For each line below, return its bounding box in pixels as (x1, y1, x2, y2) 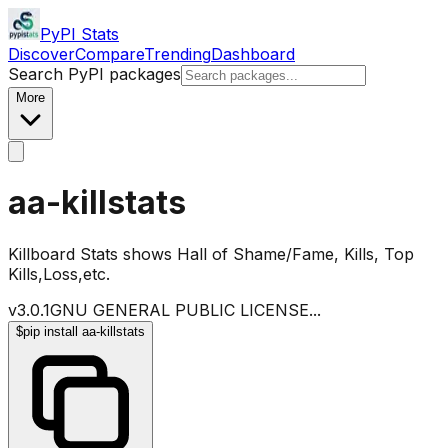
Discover (8, 44, 75, 64)
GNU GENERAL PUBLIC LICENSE (50, 299, 309, 320)
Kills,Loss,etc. (8, 263, 110, 284)
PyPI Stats (40, 24, 119, 44)
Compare (75, 44, 144, 64)
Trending (144, 44, 211, 64)
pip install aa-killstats (23, 323, 145, 339)
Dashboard (211, 44, 295, 64)
